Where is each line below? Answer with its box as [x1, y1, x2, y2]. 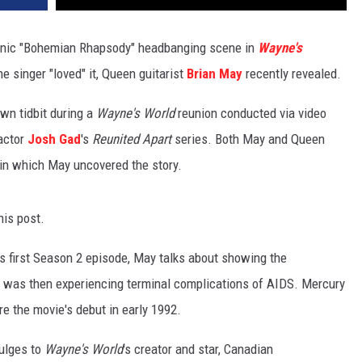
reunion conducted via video [175, 105, 326, 122]
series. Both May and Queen [171, 131, 325, 148]
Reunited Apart [92, 131, 171, 148]
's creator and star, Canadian [123, 341, 273, 358]
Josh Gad [27, 131, 81, 148]
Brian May [187, 65, 242, 82]
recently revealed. [242, 65, 341, 82]
